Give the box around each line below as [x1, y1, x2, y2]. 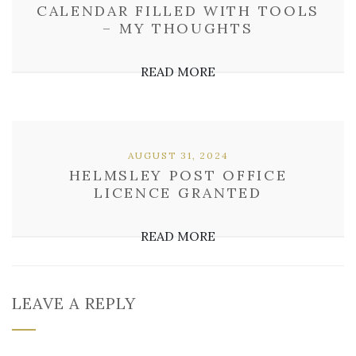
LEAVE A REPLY [12, 293, 136, 313]
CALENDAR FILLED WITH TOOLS [36, 2, 320, 20]
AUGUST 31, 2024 [127, 149, 229, 161]
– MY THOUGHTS [103, 19, 253, 37]
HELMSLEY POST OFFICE [68, 166, 288, 184]
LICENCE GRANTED [94, 184, 262, 202]
